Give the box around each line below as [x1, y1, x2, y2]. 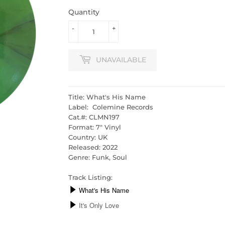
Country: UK [68, 133, 107, 141]
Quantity [68, 7, 99, 17]
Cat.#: [68, 113, 89, 121]
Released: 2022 [68, 143, 118, 151]
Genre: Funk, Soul [68, 153, 127, 161]
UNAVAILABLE [96, 55, 146, 65]
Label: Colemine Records [68, 102, 153, 111]
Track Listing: [68, 173, 113, 181]
